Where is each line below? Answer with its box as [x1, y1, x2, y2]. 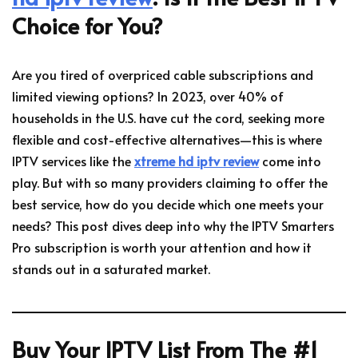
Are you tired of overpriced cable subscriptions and [12, 65, 313, 83]
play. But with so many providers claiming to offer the [12, 173, 328, 191]
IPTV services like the [12, 151, 134, 169]
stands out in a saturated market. [12, 259, 210, 277]
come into [259, 151, 321, 169]
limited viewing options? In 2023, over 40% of [12, 86, 284, 105]
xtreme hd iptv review [134, 151, 259, 169]
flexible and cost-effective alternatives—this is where [12, 129, 322, 148]
